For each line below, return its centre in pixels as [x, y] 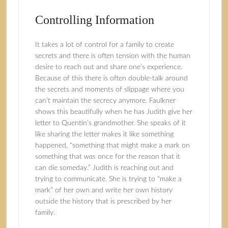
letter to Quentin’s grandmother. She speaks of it [110, 123]
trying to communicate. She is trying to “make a [108, 179]
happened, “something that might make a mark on [112, 146]
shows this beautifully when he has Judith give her [113, 112]
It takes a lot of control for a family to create [104, 45]
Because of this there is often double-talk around [111, 78]
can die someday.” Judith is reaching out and [104, 168]
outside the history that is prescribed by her [103, 202]
